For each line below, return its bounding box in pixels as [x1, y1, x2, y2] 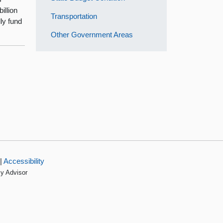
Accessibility [3, 156, 44, 165]
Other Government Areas [51, 30, 133, 39]
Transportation [51, 11, 98, 20]
